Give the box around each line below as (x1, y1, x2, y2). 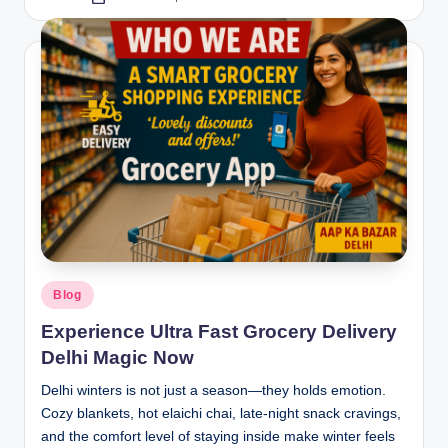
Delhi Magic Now (41, 347, 194, 369)
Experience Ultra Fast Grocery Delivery (41, 321, 397, 343)
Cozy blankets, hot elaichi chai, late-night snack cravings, (41, 406, 401, 422)
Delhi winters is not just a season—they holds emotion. (41, 383, 386, 399)
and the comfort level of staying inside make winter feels (41, 429, 395, 445)
